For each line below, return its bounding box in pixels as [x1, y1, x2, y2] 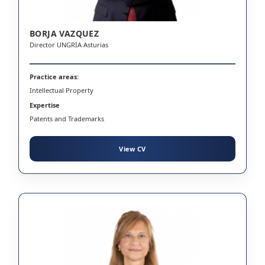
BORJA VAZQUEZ [30, 27, 99, 39]
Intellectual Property [30, 85, 93, 95]
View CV [119, 144, 146, 153]
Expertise [30, 100, 60, 109]
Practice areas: [30, 72, 79, 81]
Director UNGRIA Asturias [30, 40, 108, 49]
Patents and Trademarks [30, 114, 104, 123]
